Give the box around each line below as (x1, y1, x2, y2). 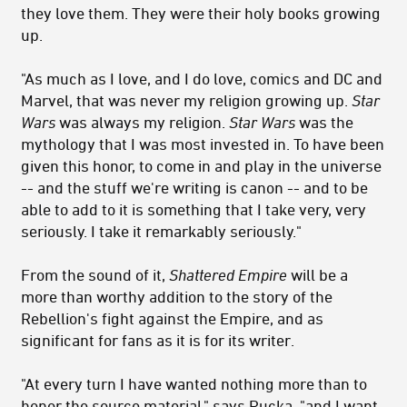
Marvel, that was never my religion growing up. (21, 90, 352, 109)
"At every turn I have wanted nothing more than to (21, 373, 367, 392)
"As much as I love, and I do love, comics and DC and (21, 68, 382, 87)
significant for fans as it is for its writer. (21, 330, 294, 349)
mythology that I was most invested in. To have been (21, 134, 384, 153)
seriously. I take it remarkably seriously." (21, 221, 302, 240)
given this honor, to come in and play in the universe (21, 155, 382, 174)
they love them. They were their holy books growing (21, 3, 381, 22)
